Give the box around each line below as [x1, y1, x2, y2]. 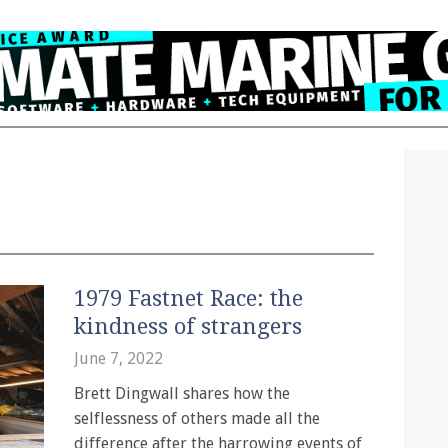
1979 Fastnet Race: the [74, 286, 303, 311]
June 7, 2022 [74, 349, 163, 368]
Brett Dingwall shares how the [74, 384, 290, 403]
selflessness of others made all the [74, 409, 320, 428]
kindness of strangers [74, 314, 302, 339]
